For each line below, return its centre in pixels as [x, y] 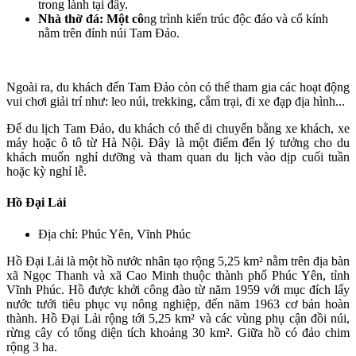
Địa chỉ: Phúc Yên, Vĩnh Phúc [114, 234]
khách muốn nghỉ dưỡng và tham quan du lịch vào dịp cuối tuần [178, 157]
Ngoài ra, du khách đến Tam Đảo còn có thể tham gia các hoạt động [178, 87]
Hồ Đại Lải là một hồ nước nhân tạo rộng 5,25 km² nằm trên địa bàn [178, 261]
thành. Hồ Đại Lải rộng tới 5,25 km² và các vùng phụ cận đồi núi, [178, 318]
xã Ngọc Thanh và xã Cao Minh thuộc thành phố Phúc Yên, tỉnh [178, 275]
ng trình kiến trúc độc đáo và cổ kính [236, 19]
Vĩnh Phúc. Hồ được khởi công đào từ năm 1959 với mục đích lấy [178, 289]
